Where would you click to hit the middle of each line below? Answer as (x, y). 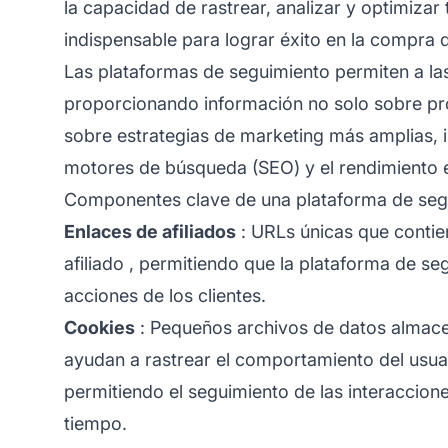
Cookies (99, 327)
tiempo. (95, 423)
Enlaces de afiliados (150, 231)
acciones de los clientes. (165, 295)
